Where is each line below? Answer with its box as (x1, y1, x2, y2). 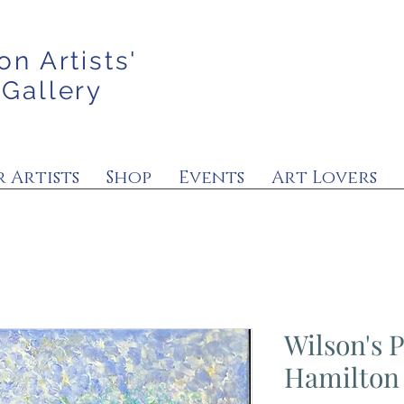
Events (179, 166, 244, 189)
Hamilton (283, 359, 399, 395)
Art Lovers (271, 166, 377, 189)
